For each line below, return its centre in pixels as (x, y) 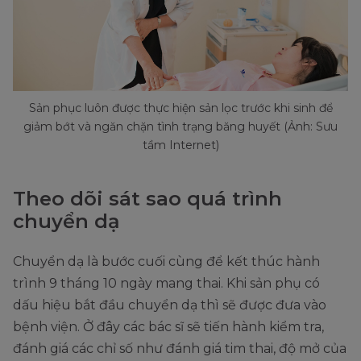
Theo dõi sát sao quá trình (147, 199)
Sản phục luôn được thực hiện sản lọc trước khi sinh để (180, 108)
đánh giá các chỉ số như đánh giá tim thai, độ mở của (180, 349)
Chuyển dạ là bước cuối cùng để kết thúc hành (166, 262)
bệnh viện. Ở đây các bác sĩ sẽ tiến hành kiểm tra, (168, 327)
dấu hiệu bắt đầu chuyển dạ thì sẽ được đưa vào (170, 305)
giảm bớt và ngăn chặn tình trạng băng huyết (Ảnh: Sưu (180, 127)
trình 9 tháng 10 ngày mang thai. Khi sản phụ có (166, 284)
